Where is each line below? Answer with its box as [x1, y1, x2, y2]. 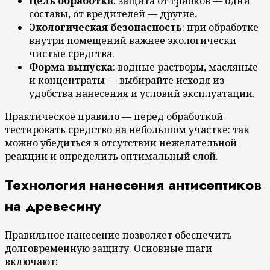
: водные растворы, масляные [113, 60, 258, 74]
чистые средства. [29, 46, 115, 60]
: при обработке [182, 20, 259, 34]
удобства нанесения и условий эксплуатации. [29, 86, 255, 100]
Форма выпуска [29, 60, 113, 74]
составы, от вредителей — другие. [29, 7, 197, 20]
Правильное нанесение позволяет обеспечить [5, 228, 232, 242]
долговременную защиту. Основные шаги [5, 242, 212, 256]
